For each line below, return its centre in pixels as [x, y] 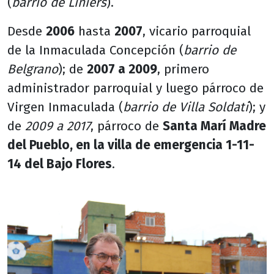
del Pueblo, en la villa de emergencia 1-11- [131, 146]
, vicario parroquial [197, 32]
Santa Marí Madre [214, 127]
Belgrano [33, 70]
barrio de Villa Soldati [186, 108]
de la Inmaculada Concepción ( [95, 51]
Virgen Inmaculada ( [65, 108]
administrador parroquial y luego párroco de [135, 89]
